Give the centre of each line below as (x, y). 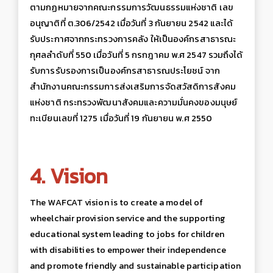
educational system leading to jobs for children (127, 234)
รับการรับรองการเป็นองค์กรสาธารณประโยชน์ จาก (125, 71)
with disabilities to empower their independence (128, 250)
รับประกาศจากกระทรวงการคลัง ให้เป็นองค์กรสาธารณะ (133, 39)
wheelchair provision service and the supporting (128, 218)
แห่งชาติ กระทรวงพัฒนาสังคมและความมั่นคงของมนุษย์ (134, 103)
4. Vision (69, 176)
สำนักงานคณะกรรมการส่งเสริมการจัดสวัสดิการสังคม (133, 87)
